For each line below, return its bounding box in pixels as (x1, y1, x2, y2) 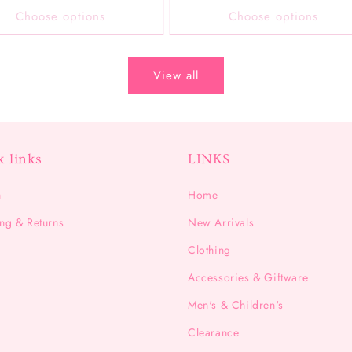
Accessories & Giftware (188, 269, 309, 286)
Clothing (188, 242, 231, 258)
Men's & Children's (188, 297, 284, 313)
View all (153, 66, 199, 84)
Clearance (188, 324, 240, 341)
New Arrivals (188, 214, 255, 231)
